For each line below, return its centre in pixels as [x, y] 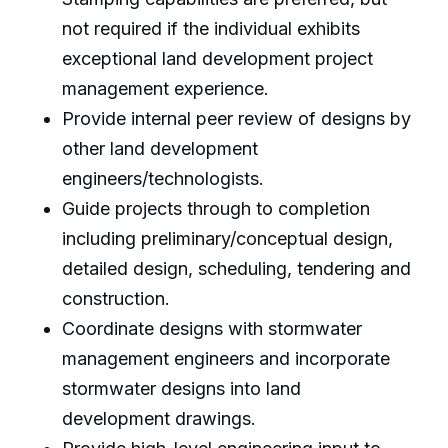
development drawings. [158, 418]
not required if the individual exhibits [210, 28]
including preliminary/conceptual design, [227, 238]
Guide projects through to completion [215, 208]
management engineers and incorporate [225, 358]
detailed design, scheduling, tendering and [236, 268]
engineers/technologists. [162, 178]
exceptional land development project [217, 58]
